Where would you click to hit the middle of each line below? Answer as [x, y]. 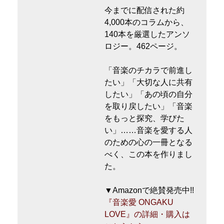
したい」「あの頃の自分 [149, 94]
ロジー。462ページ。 [143, 46]
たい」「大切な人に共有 [149, 82]
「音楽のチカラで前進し [149, 70]
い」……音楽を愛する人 [149, 130]
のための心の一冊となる [149, 142]
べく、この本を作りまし [149, 154]
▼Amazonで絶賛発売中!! [149, 190]
